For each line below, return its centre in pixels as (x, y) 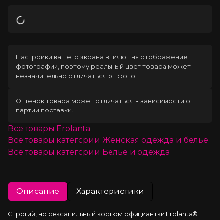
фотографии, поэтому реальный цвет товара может (103, 66)
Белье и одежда (136, 152)
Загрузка (41, 26)
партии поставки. (44, 110)
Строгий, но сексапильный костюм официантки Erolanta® (103, 214)
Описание (38, 191)
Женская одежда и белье (155, 140)
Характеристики (110, 191)
